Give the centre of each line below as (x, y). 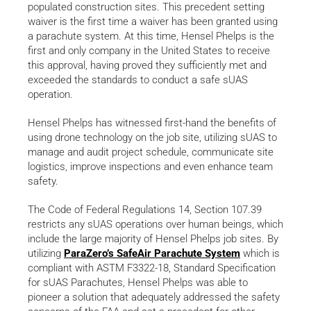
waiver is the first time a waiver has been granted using (153, 22)
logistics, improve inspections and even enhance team (150, 167)
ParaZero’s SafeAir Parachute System (152, 254)
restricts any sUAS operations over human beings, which (155, 225)
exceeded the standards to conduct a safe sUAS (138, 80)
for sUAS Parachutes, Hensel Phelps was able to (138, 283)
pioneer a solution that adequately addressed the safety (154, 297)
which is (260, 254)
